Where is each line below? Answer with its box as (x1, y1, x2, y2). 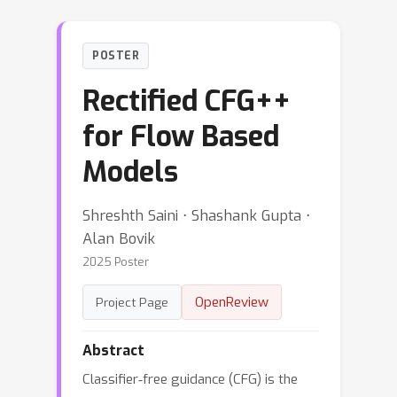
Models (82, 152, 178, 191)
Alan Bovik (82, 228, 155, 248)
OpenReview (195, 292, 269, 311)
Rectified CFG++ (82, 82, 291, 120)
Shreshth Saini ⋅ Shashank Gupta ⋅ (82, 205, 310, 225)
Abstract (82, 340, 144, 360)
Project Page (96, 293, 168, 310)
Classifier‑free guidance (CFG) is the (82, 370, 298, 388)
